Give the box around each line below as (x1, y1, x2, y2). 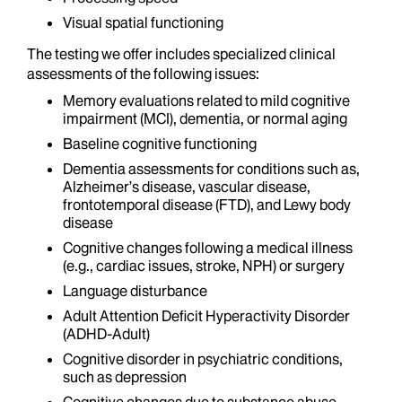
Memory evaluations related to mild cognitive (63, 92, 350, 109)
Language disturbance (63, 282, 207, 300)
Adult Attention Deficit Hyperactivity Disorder (63, 307, 350, 325)
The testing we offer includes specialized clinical (27, 45, 336, 63)
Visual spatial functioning (63, 13, 223, 31)
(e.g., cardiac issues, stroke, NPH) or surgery (63, 257, 345, 275)
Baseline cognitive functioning (63, 135, 257, 153)
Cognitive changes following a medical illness (63, 239, 353, 257)
